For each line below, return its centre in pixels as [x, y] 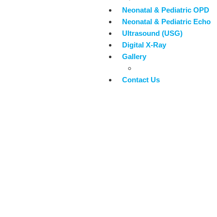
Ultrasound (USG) [152, 33]
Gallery [134, 56]
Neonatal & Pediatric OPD [166, 10]
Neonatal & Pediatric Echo [166, 22]
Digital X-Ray [144, 45]
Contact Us [141, 80]
